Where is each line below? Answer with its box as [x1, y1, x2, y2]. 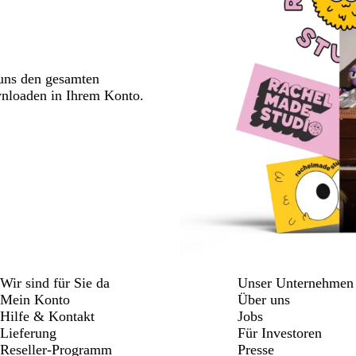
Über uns [237, 291, 290, 308]
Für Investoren [237, 324, 322, 341]
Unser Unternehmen [237, 274, 354, 291]
